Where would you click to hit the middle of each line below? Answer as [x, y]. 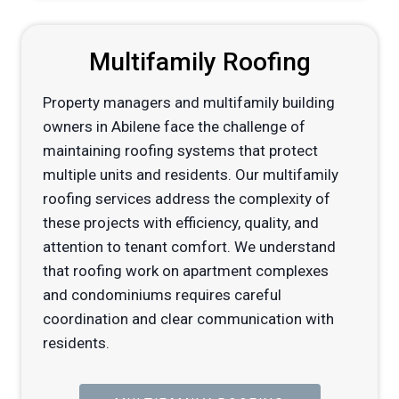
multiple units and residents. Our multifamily [191, 175]
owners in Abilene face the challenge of [174, 127]
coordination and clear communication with [188, 319]
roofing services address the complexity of [187, 199]
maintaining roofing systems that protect [180, 151]
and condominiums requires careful [162, 295]
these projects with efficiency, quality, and [181, 223]
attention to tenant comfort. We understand [189, 247]
